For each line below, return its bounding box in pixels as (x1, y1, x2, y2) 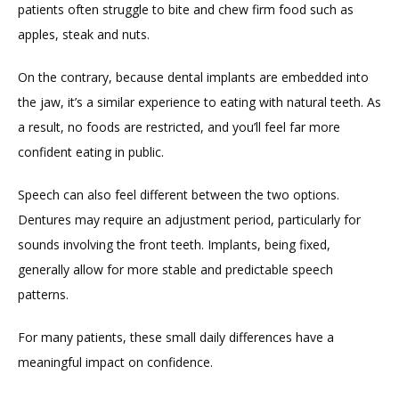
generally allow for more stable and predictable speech (18, 260, 333, 278)
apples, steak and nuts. (18, 25, 150, 43)
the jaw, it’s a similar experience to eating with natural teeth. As (18, 93, 381, 110)
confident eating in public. (18, 142, 164, 160)
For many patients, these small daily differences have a (18, 328, 334, 346)
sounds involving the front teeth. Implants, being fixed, (18, 235, 330, 253)
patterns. (18, 285, 69, 303)
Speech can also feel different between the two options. (18, 185, 339, 203)
